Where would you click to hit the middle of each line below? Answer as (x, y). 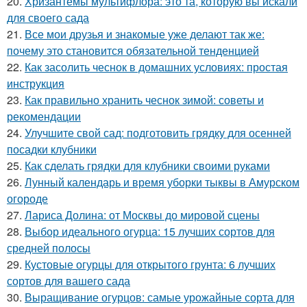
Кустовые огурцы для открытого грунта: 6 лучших (150, 264)
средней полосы (49, 247)
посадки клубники (52, 149)
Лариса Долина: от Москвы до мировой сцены (142, 214)
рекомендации (44, 116)
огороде (27, 198)
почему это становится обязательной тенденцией (133, 50)
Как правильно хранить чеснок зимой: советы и (144, 99)
